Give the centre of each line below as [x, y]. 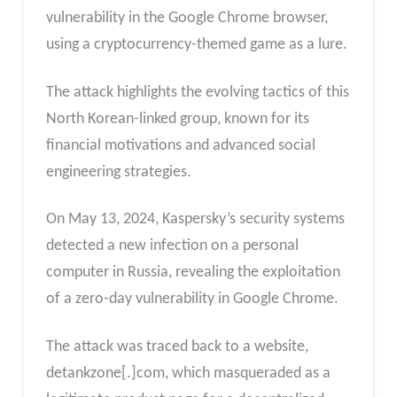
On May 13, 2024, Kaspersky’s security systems [195, 220]
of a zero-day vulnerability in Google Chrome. [192, 300]
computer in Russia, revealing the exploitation [193, 273]
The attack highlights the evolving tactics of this [197, 92]
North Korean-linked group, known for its [177, 119]
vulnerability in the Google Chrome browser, [187, 19]
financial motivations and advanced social [180, 145]
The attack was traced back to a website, [177, 347]
